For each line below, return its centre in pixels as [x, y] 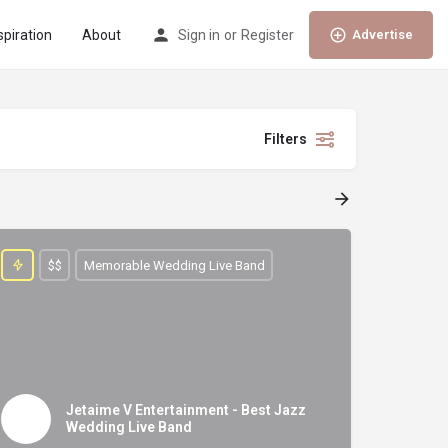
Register [267, 35]
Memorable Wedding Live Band [174, 265]
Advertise [382, 34]
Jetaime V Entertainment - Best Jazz [186, 410]
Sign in [199, 35]
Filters [285, 139]
